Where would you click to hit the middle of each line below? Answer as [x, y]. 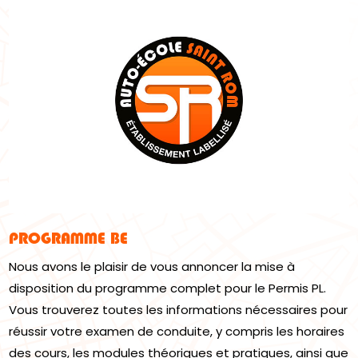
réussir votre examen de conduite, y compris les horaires [177, 332]
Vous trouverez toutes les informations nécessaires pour [179, 310]
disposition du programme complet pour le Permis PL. [168, 288]
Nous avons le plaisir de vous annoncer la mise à [152, 267]
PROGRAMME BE [69, 239]
